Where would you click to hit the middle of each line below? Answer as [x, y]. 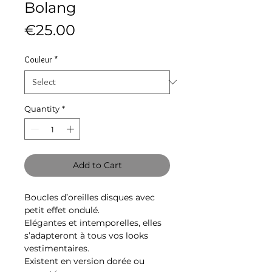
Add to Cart [97, 165]
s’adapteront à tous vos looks [86, 236]
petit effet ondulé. [63, 210]
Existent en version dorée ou [84, 261]
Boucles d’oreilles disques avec [90, 198]
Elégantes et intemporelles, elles [93, 223]
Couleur [38, 59]
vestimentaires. [58, 249]
